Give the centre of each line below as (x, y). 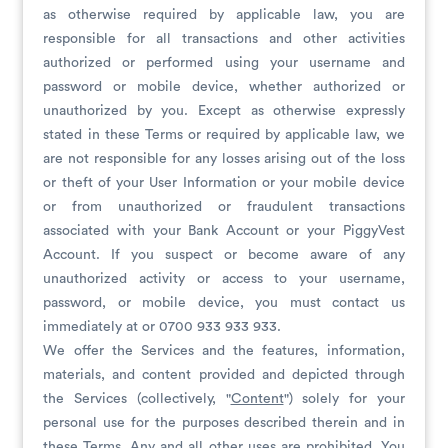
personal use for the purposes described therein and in (224, 423)
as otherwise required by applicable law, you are (224, 15)
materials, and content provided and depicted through (224, 375)
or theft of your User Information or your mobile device (224, 183)
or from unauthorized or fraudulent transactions (224, 207)
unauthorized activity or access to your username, (224, 279)
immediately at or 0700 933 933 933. (162, 327)
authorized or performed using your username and (224, 63)
